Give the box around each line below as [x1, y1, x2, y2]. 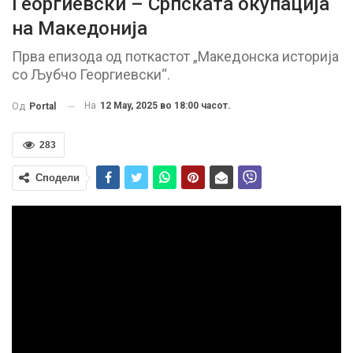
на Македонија [12, 17, 147, 40]
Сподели [35, 172, 80, 184]
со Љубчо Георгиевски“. [12, 66, 173, 84]
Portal [29, 101, 56, 113]
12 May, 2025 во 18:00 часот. [100, 100, 231, 112]
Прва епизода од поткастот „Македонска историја [12, 48, 339, 65]
